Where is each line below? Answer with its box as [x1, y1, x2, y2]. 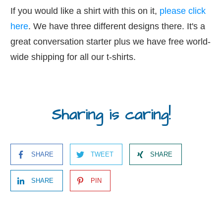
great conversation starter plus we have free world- [10, 37, 211, 47]
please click [160, 6, 206, 16]
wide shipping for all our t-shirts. [10, 52, 138, 62]
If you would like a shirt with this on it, [10, 6, 160, 16]
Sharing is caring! [52, 105, 170, 126]
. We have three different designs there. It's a [28, 21, 205, 32]
